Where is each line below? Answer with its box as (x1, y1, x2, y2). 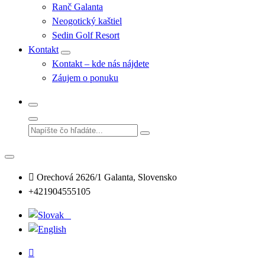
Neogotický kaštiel (52, 16, 122, 26)
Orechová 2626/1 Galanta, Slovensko (37, 172, 177, 182)
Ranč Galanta (52, 2, 103, 12)
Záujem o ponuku (52, 73, 118, 83)
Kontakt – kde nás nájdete (52, 59, 149, 69)
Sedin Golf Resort (52, 30, 119, 40)
